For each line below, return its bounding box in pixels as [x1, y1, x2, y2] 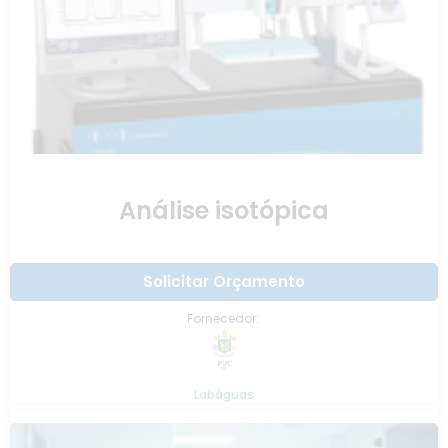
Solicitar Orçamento [143, 271, 305, 293]
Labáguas [194, 385, 254, 403]
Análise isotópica [119, 194, 329, 228]
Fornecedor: [186, 310, 262, 328]
